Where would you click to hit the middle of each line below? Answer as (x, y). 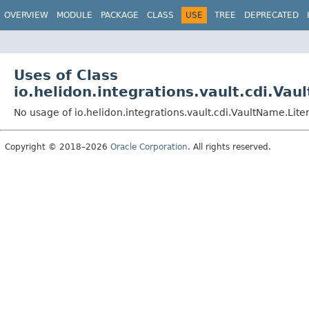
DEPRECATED (271, 15)
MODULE (74, 15)
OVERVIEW (26, 15)
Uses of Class (66, 75)
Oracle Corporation (149, 147)
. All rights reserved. (229, 147)
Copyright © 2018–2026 (58, 147)
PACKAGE (120, 15)
